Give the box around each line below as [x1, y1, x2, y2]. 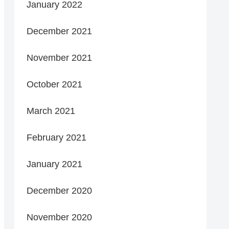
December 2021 [27, 26, 92, 36]
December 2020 [27, 185, 92, 196]
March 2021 [27, 105, 75, 116]
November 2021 [27, 52, 92, 63]
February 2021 [27, 132, 86, 143]
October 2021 [27, 79, 82, 89]
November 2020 [27, 212, 92, 222]
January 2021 [27, 158, 82, 169]
